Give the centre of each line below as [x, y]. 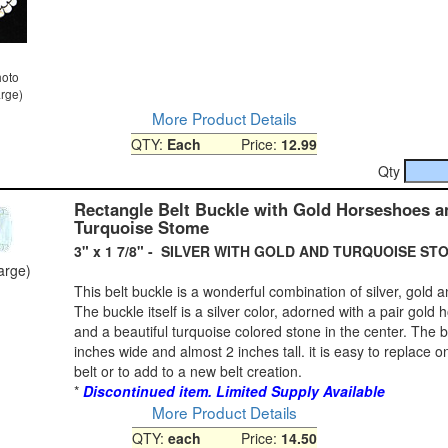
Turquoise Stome [141, 226]
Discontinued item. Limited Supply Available [234, 390]
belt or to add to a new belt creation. [188, 370]
